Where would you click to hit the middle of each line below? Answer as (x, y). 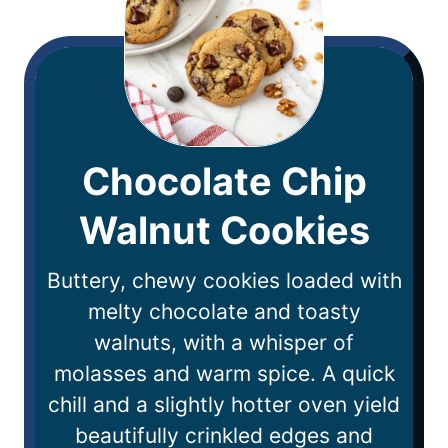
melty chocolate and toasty (224, 312)
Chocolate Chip (224, 181)
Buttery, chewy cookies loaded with (224, 281)
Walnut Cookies (224, 230)
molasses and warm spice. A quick (224, 374)
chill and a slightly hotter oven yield (224, 405)
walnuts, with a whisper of (224, 343)
